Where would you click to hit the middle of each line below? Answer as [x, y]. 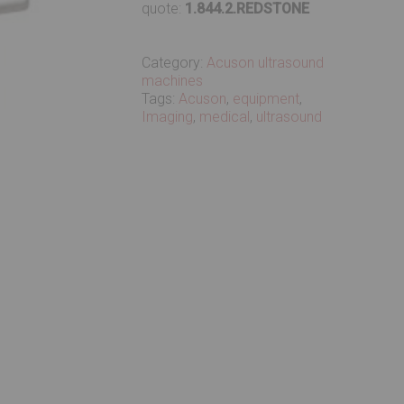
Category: [174, 63]
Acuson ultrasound [266, 63]
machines [173, 81]
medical [225, 117]
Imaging [168, 117]
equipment [266, 99]
